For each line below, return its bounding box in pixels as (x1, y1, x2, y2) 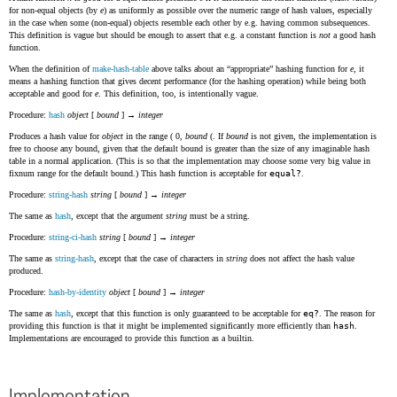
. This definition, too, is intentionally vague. (98, 89, 259, 98)
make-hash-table (92, 64, 149, 74)
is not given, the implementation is (248, 131, 377, 141)
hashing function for (273, 64, 350, 74)
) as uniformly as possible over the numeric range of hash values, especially (104, 5, 372, 15)
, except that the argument (71, 211, 166, 221)
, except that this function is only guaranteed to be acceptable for (71, 308, 303, 318)
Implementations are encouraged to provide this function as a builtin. (9, 333, 254, 343)
